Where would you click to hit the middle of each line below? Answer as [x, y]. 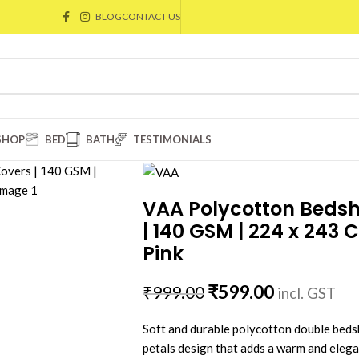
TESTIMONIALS [172, 139]
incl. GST [306, 294]
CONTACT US [151, 16]
